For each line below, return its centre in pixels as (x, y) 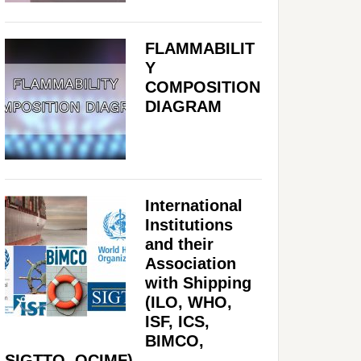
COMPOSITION (203, 87)
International (194, 205)
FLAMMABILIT (200, 48)
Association (191, 263)
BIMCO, (174, 340)
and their (179, 244)
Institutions (189, 224)
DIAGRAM (183, 106)
